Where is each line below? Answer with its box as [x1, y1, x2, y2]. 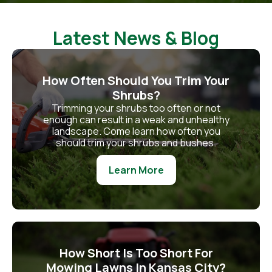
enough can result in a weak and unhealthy [42, 112, 229, 126]
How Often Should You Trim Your [42, 72, 229, 89]
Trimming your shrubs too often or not [52, 101, 220, 115]
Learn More [108, 163, 164, 177]
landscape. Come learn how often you [52, 124, 220, 138]
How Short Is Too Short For [59, 244, 213, 261]
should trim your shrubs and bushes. [56, 135, 216, 149]
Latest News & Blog [53, 25, 219, 50]
